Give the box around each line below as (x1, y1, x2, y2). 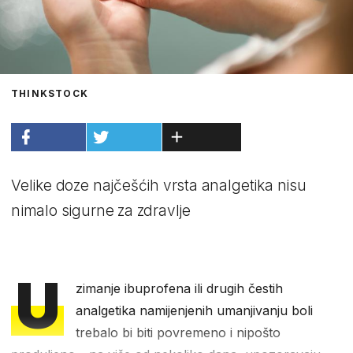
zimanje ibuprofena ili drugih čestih (76, 280, 284, 296)
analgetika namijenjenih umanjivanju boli (76, 302, 314, 318)
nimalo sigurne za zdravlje (11, 201, 191, 220)
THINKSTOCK (11, 87, 88, 99)
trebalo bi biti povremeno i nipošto (76, 324, 281, 340)
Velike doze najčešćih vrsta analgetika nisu (11, 176, 307, 195)
